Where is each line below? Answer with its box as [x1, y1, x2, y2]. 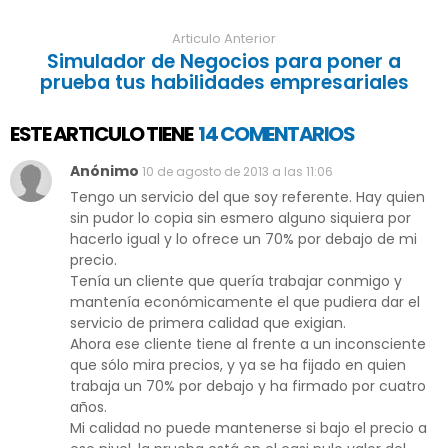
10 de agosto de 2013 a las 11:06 [142, 163, 333, 181]
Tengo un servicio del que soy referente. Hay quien [70, 187, 425, 208]
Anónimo [70, 161, 142, 182]
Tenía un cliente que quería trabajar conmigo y [70, 271, 402, 292]
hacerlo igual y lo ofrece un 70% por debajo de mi [70, 229, 417, 250]
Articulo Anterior [172, 29, 276, 49]
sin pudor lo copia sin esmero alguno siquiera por [70, 208, 411, 229]
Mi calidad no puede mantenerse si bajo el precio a [70, 418, 427, 439]
